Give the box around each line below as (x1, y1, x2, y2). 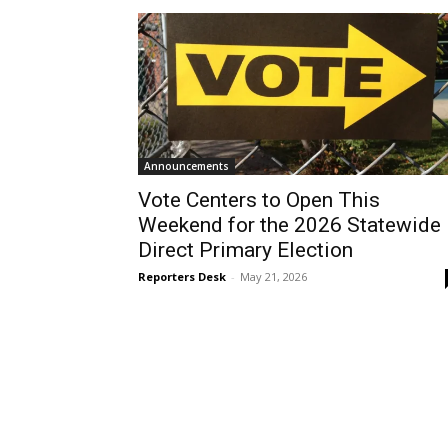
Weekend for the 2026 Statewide (138, 213, 441, 237)
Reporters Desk (138, 269, 226, 284)
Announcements (144, 159, 229, 173)
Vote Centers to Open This (138, 188, 380, 212)
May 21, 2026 (240, 269, 307, 284)
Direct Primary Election (138, 238, 353, 262)
